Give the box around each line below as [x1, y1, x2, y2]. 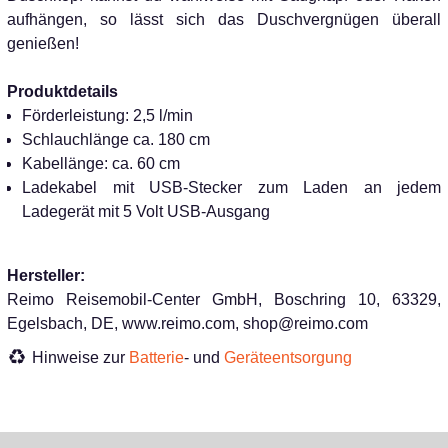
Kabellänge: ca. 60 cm [22, 155, 180, 172]
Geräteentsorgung [224, 349, 352, 366]
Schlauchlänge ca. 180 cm [22, 131, 210, 148]
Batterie [129, 349, 184, 366]
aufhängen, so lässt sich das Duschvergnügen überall [7, 11, 441, 28]
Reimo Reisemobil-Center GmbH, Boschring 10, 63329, [7, 291, 441, 308]
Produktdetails [7, 83, 118, 100]
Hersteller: [7, 267, 85, 284]
